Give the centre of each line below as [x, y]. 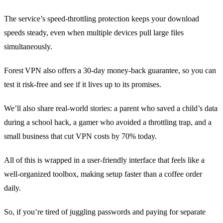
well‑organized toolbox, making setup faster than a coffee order [103, 174]
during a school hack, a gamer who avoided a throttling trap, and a [108, 122]
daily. [12, 188]
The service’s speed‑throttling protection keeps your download [102, 19]
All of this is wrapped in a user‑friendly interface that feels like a [104, 160]
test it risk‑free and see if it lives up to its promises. [83, 85]
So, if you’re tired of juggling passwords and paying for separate [105, 212]
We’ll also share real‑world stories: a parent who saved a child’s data [111, 109]
